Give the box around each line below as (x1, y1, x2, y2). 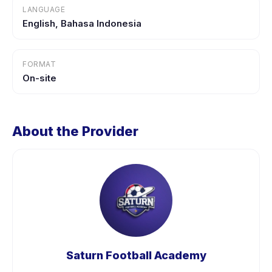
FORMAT (22, 59, 56, 69)
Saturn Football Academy (66, 249, 206, 262)
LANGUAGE (22, 5, 65, 14)
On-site (22, 72, 56, 84)
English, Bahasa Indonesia (22, 18, 141, 29)
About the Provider (12, 123, 138, 139)
